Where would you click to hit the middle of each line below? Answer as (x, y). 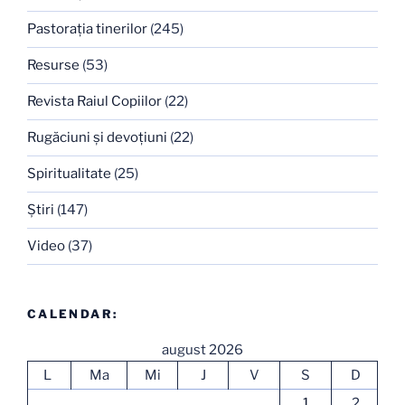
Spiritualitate (69, 174)
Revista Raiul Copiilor (94, 102)
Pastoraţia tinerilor (87, 29)
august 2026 (202, 350)
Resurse (53, 66)
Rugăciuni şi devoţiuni (97, 138)
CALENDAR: (73, 313)
